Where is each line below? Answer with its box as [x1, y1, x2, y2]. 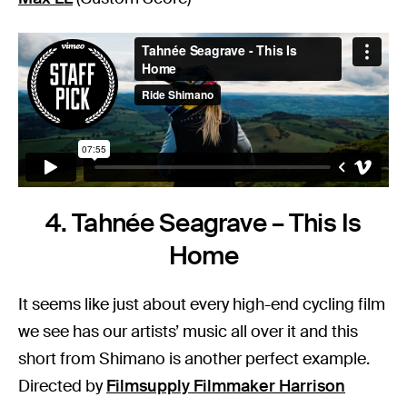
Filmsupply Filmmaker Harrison [106, 375, 346, 398]
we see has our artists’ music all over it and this [18, 321, 359, 343]
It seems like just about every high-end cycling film [18, 293, 386, 316]
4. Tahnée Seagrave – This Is [45, 206, 362, 241]
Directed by [18, 375, 107, 398]
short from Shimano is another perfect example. [18, 348, 371, 371]
